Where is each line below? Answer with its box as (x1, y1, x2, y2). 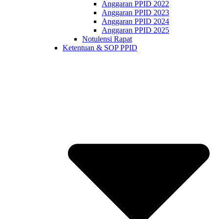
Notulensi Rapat (82, 35, 132, 44)
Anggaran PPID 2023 (102, 8, 169, 17)
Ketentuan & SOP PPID (63, 44, 137, 52)
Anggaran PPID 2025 (102, 26, 169, 35)
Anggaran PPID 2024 (102, 17, 169, 26)
